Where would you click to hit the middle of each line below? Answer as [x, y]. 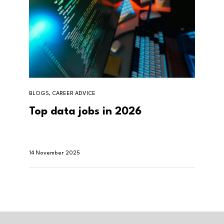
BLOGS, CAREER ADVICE [62, 93]
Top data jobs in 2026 [85, 111]
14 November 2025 [54, 153]
